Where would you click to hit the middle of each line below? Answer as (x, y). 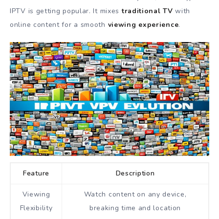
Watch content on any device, (135, 194)
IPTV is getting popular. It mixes (66, 11)
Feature (36, 173)
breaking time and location (135, 208)
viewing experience (143, 25)
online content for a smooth (59, 25)
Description (135, 173)
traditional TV (147, 11)
